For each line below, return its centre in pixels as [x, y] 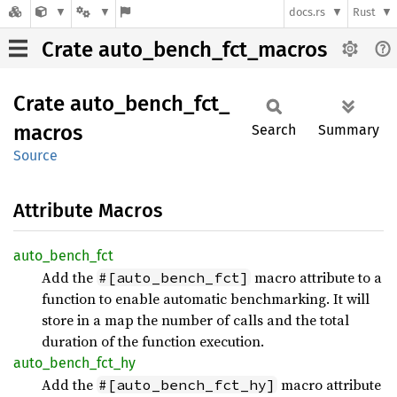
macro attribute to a [316, 277]
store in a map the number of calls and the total [195, 320]
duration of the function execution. [153, 341]
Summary [349, 130]
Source [35, 156]
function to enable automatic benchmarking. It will [206, 299]
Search [274, 130]
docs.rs [307, 12]
